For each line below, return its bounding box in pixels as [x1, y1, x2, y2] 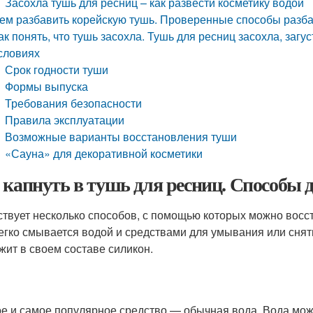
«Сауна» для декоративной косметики [5, 145, 203, 161]
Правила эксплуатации [5, 112, 125, 128]
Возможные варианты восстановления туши [5, 129, 238, 145]
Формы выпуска [5, 78, 89, 94]
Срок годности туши [5, 61, 109, 78]
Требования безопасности [5, 95, 143, 111]
